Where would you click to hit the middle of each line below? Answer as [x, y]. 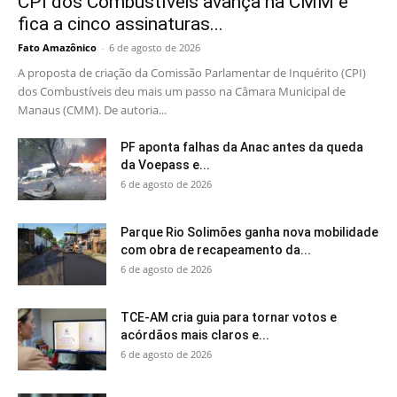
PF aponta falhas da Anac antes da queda [242, 148]
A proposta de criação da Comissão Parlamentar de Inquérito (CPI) [192, 73]
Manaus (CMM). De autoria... [92, 110]
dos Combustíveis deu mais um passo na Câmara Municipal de [182, 92]
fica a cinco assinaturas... [121, 24]
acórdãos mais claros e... [195, 335]
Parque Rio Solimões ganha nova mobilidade [249, 233]
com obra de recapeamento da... [216, 250]
